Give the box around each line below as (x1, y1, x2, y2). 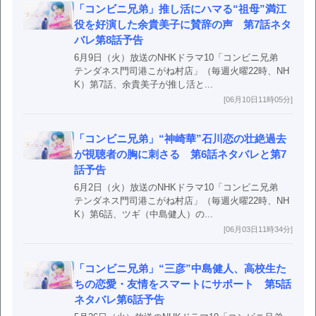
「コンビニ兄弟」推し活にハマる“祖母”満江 (74, 3, 286, 15)
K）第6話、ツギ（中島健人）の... (74, 209, 213, 219)
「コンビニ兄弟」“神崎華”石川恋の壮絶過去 (74, 133, 286, 145)
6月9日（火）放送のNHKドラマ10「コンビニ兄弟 (74, 52, 287, 63)
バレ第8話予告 (74, 34, 143, 46)
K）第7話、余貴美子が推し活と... (74, 79, 213, 90)
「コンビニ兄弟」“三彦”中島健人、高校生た (74, 262, 286, 274)
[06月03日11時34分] (224, 225, 293, 233)
